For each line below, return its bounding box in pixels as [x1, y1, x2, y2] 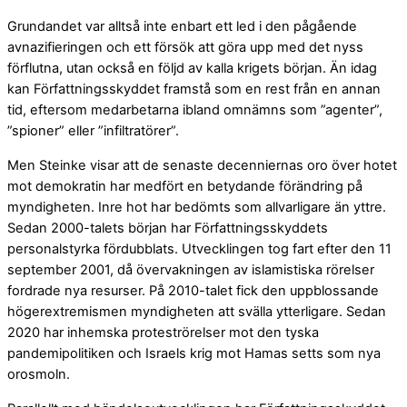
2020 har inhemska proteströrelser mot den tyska [7, 324, 319, 342]
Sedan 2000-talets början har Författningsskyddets [7, 220, 328, 237]
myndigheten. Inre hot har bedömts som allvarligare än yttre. [7, 199, 386, 216]
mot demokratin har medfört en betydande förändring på [7, 178, 362, 195]
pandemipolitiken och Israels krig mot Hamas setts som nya [7, 345, 381, 362]
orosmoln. [7, 366, 70, 383]
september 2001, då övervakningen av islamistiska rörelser [7, 262, 374, 279]
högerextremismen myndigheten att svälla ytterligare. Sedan [7, 303, 386, 321]
